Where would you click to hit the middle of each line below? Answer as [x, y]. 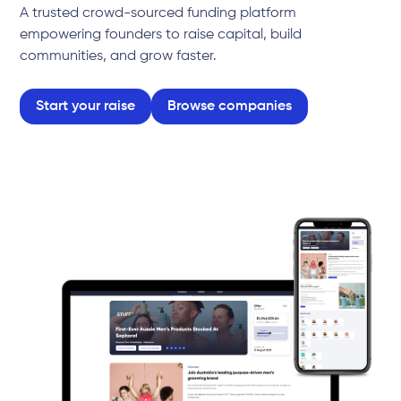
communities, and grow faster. [119, 56]
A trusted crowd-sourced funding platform [158, 13]
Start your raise [86, 107]
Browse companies [230, 107]
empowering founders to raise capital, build [161, 35]
